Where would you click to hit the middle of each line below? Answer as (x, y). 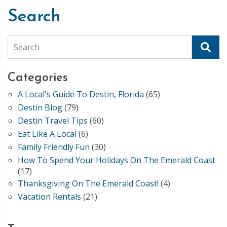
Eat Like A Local (47, 134)
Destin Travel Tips (53, 121)
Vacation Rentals (49, 197)
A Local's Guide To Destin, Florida (81, 94)
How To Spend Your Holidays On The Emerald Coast (117, 160)
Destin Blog (40, 107)
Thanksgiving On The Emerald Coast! (88, 183)
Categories (38, 78)
